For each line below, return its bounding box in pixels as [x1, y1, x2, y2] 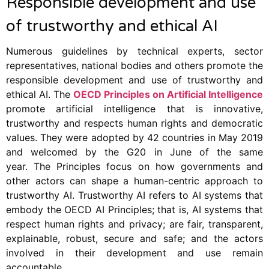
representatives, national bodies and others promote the [6, 59, 263, 71]
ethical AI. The [6, 88, 73, 100]
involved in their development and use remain [6, 246, 263, 259]
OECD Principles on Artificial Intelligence [73, 88, 263, 100]
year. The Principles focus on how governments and [6, 160, 263, 172]
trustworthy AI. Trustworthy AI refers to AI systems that [6, 189, 263, 201]
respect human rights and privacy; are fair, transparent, [6, 217, 263, 230]
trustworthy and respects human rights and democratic [6, 116, 263, 129]
